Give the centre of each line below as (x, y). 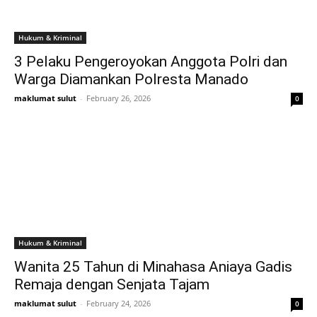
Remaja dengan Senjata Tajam (112, 284)
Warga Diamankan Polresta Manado (131, 79)
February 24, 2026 (119, 303)
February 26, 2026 (119, 98)
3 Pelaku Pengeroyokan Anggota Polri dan (151, 62)
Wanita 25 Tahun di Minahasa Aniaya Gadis (153, 267)
